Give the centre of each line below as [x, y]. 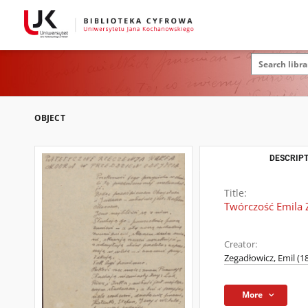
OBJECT [50, 118]
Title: [235, 193]
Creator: [241, 244]
